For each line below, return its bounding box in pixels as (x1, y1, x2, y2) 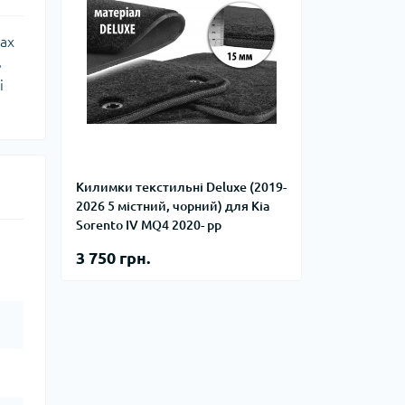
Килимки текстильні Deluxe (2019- (76, 180, 287, 194)
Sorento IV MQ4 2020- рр (76, 218, 221, 232)
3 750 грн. (76, 249, 150, 267)
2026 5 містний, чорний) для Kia (76, 199, 269, 213)
